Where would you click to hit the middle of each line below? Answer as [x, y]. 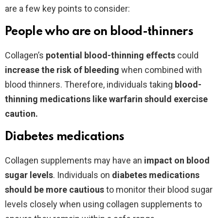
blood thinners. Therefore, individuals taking [89, 84]
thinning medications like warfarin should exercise [106, 99]
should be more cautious [55, 189]
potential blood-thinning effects [110, 55]
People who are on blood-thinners [99, 32]
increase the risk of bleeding [62, 70]
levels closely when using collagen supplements [99, 204]
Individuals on [84, 175]
